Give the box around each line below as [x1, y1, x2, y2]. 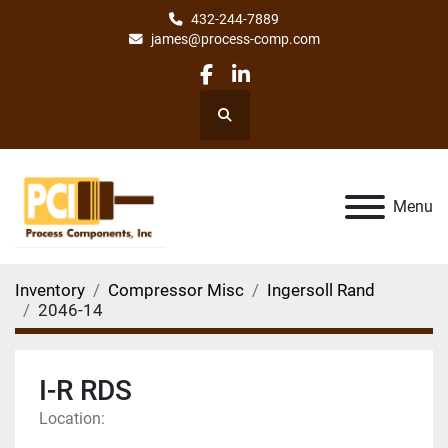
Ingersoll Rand [267, 279, 375, 300]
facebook [204, 75, 292, 100]
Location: [39, 408, 105, 428]
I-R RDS [39, 373, 132, 407]
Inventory [15, 279, 85, 300]
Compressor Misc [108, 279, 244, 300]
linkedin [239, 75, 313, 100]
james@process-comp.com [150, 31, 320, 47]
